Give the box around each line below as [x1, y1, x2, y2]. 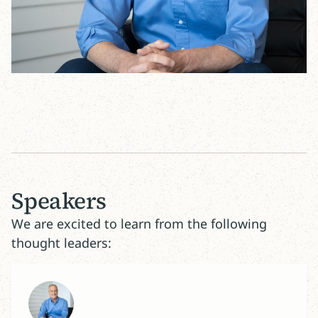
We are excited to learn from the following [11, 215, 267, 232]
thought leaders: [11, 234, 111, 251]
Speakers [11, 185, 106, 216]
